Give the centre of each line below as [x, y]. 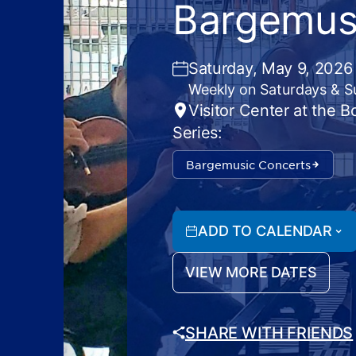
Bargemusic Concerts [248, 164]
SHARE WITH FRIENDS [269, 333]
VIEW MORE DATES [251, 272]
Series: [197, 133]
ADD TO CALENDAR [265, 231]
